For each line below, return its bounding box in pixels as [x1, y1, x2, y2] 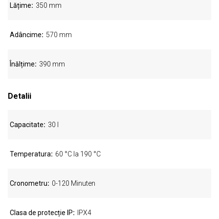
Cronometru [10, 179, 47, 187]
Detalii [8, 91, 31, 101]
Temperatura [10, 150, 51, 158]
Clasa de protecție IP [10, 209, 73, 217]
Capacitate [10, 121, 44, 129]
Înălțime [10, 60, 35, 68]
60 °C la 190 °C [55, 150, 101, 158]
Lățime [10, 1, 31, 9]
